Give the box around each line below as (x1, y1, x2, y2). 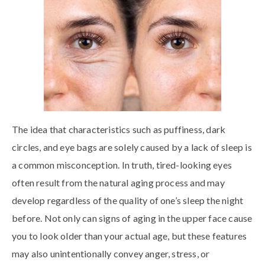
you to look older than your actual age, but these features (12, 230, 247, 242)
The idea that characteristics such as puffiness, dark (12, 124, 226, 135)
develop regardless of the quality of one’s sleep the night (12, 195, 244, 206)
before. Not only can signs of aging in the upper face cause (12, 212, 253, 224)
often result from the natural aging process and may (12, 177, 225, 189)
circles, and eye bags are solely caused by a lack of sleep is (12, 141, 252, 153)
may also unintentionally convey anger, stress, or (12, 248, 210, 260)
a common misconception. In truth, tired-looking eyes (12, 159, 232, 171)
